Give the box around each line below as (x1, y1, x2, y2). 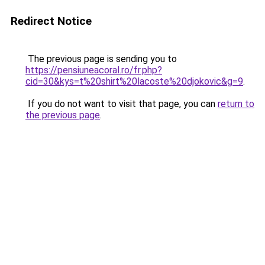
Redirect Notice (11, 14, 92, 28)
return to (218, 98, 254, 109)
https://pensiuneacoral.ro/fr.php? (25, 64, 162, 76)
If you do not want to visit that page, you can (25, 98, 218, 109)
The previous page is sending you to (25, 53, 177, 64)
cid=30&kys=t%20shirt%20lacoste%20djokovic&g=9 (25, 76, 243, 87)
